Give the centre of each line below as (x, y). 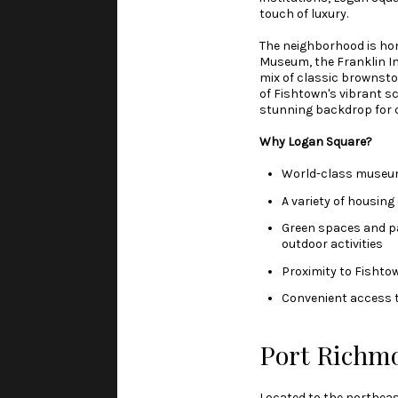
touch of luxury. (304, 14)
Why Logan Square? (316, 142)
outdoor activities (332, 244)
